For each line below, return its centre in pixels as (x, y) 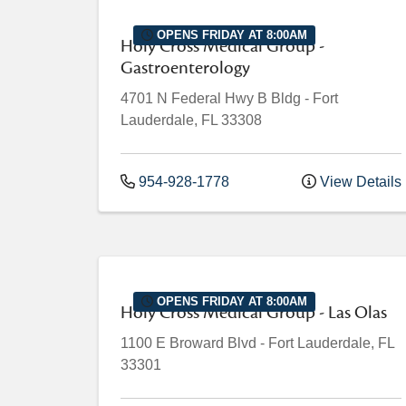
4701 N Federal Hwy (187, 99)
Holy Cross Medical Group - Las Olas (254, 313)
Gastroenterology (185, 68)
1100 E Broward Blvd (188, 343)
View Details (359, 182)
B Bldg (279, 99)
